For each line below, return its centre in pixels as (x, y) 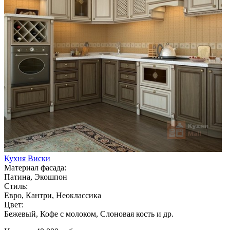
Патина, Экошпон (36, 177)
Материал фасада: (35, 167)
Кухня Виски (27, 158)
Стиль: (16, 186)
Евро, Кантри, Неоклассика (53, 195)
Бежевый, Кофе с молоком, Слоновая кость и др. (89, 214)
